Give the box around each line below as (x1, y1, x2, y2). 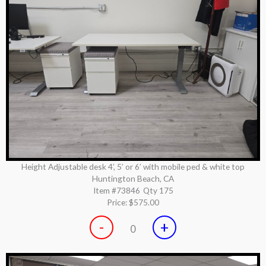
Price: (107, 197, 129, 208)
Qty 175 (142, 185, 173, 196)
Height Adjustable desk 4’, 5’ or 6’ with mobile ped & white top (21, 161, 245, 172)
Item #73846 (93, 185, 140, 196)
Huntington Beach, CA (92, 173, 174, 184)
